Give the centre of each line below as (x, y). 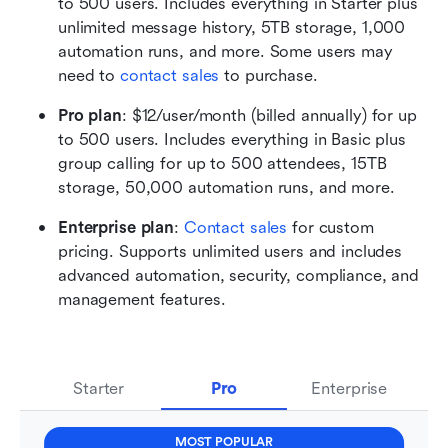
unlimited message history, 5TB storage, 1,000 (232, 28)
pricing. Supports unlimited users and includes (230, 252)
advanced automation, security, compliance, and (239, 276)
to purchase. (268, 76)
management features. (142, 300)
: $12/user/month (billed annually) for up (269, 116)
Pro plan (90, 116)
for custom (330, 228)
